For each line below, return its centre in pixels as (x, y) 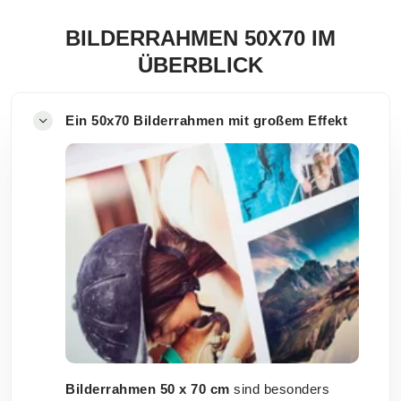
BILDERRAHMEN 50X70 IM (200, 38)
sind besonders (279, 389)
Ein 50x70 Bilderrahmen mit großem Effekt (206, 120)
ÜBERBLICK (200, 65)
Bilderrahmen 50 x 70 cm (148, 389)
